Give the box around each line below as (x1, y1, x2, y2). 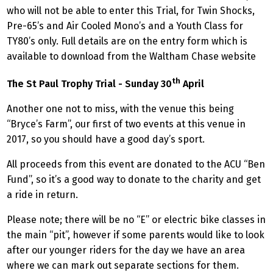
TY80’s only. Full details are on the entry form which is (7, 35, 247, 47)
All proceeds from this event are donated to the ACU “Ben (7, 158, 265, 170)
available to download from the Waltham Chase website (7, 50, 256, 62)
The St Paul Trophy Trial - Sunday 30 (7, 77, 172, 90)
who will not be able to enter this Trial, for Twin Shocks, (7, 4, 255, 16)
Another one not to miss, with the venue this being (7, 102, 234, 115)
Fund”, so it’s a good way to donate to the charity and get (7, 173, 261, 185)
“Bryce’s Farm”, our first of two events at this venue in (7, 118, 246, 130)
